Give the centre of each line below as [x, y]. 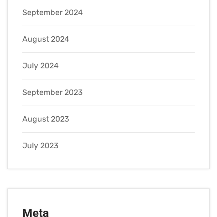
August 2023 [46, 119]
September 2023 [53, 93]
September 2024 [53, 13]
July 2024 [40, 66]
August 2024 [46, 39]
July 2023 [40, 146]
